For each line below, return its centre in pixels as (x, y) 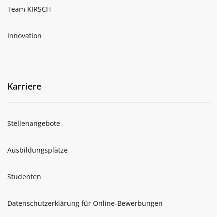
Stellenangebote (34, 123)
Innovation (24, 35)
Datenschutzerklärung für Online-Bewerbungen (85, 203)
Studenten (24, 176)
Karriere (24, 86)
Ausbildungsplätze (38, 150)
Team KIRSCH (29, 9)
